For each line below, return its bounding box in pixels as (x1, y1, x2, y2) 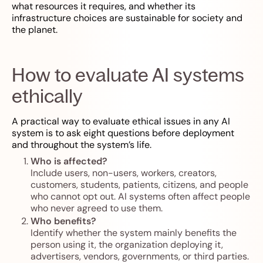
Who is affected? (31, 155, 107, 168)
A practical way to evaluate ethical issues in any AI (12, 115, 230, 128)
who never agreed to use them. (31, 202, 163, 215)
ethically (12, 84, 83, 108)
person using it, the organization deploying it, (31, 238, 223, 251)
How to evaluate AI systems (12, 63, 244, 87)
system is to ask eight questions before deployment (12, 127, 234, 140)
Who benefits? (31, 215, 96, 228)
